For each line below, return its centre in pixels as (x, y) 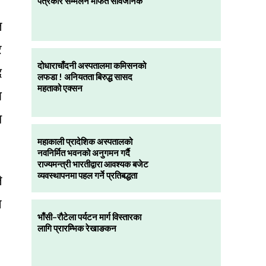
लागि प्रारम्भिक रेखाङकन (77, 228)
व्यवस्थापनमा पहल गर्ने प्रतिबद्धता (87, 175)
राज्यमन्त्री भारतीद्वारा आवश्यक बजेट (93, 164)
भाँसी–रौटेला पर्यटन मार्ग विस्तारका (89, 217)
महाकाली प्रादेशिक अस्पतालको (85, 141)
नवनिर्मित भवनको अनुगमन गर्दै (83, 152)
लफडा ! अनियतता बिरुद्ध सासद (85, 76)
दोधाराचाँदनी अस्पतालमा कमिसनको (91, 65)
